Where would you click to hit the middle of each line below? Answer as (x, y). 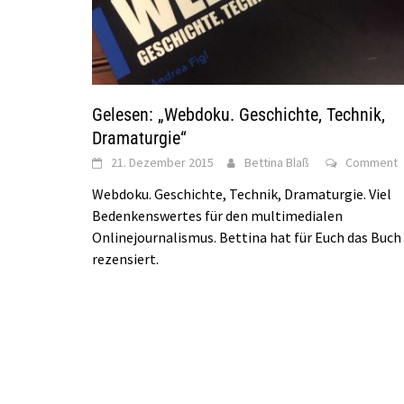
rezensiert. (125, 259)
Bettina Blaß (277, 163)
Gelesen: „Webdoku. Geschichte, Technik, (239, 115)
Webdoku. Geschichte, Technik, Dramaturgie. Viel (242, 194)
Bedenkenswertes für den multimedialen (217, 216)
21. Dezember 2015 (162, 163)
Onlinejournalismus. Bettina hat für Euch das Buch (247, 238)
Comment (372, 163)
